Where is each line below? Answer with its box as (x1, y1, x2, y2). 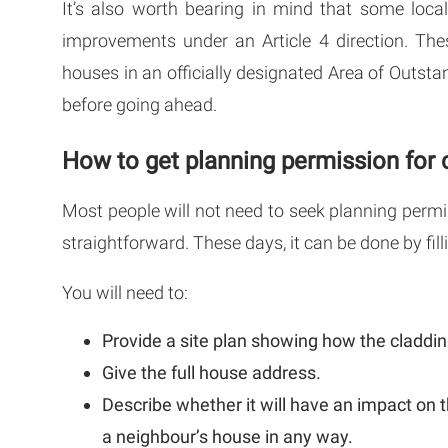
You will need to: (62, 281, 188, 303)
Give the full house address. (102, 361, 321, 383)
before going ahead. (62, 93, 217, 115)
